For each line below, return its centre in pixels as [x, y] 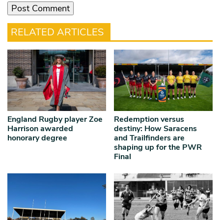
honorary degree [37, 138]
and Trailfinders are [150, 138]
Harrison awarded [40, 128]
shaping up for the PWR [158, 147]
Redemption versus [149, 119]
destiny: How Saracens [156, 128]
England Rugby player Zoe [55, 119]
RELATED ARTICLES [57, 32]
